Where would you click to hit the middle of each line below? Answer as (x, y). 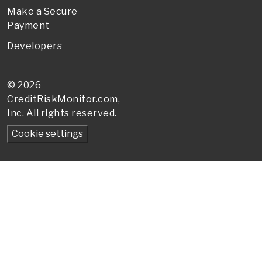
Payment (28, 26)
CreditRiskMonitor (51, 99)
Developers (35, 46)
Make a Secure (42, 12)
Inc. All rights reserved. (62, 113)
